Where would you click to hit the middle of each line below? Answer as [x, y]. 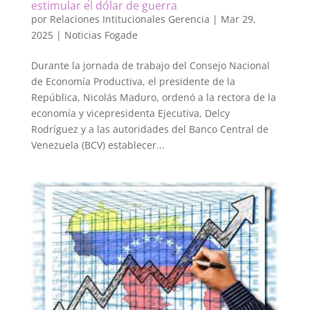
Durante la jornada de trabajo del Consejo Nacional [150, 65]
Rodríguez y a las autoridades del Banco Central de [149, 129]
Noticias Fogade [101, 35]
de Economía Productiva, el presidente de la [133, 81]
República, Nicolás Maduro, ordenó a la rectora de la [153, 97]
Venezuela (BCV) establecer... [98, 145]
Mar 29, [238, 19]
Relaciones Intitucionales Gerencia [129, 19]
